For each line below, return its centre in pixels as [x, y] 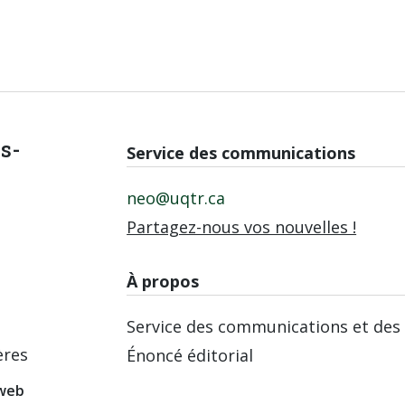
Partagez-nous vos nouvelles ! [242, 226]
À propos [163, 282]
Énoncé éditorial [190, 356]
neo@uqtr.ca [176, 198]
